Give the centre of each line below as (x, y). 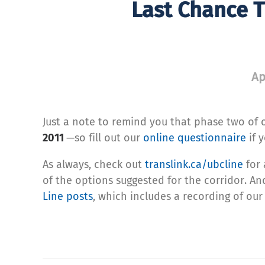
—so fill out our (105, 138)
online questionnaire (195, 138)
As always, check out (94, 164)
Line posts (68, 196)
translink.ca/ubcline (194, 164)
